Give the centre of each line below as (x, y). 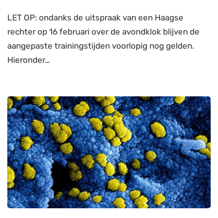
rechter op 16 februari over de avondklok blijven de (103, 31)
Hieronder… (28, 60)
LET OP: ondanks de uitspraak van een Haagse (95, 17)
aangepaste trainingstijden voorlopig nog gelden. (101, 45)
